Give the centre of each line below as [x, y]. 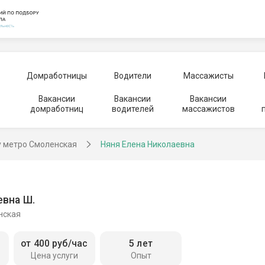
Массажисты [208, 75]
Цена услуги [54, 256]
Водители [132, 75]
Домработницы [56, 75]
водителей [132, 109]
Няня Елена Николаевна [148, 144]
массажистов [208, 109]
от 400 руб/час [54, 244]
